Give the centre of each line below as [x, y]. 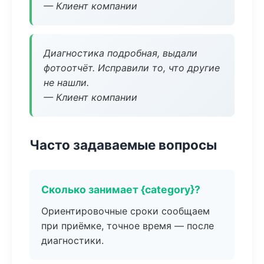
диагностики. [72, 240]
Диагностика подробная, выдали [121, 53]
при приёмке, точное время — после [128, 226]
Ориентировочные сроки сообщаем [126, 211]
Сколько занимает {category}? [121, 189]
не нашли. [66, 82]
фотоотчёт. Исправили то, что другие [132, 68]
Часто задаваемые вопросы [123, 145]
